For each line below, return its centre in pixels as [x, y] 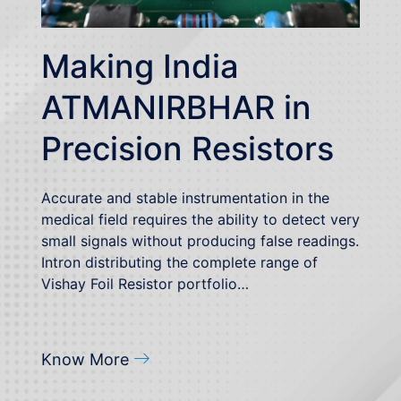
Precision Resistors [188, 148]
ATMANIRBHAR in [176, 107]
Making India [140, 66]
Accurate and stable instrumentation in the [185, 197]
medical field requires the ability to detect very [200, 219]
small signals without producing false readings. [200, 240]
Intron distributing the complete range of [179, 262]
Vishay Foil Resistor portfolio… [145, 283]
